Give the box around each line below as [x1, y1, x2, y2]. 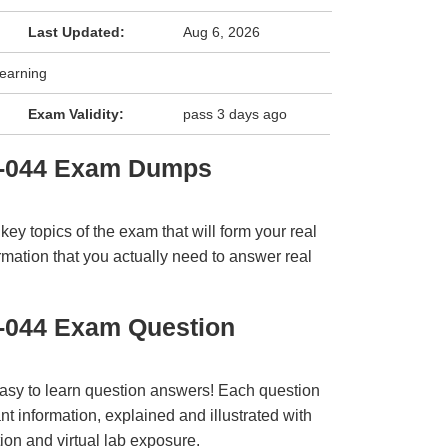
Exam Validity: [27, 106, 124, 122]
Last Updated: [27, 24, 125, 40]
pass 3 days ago [183, 106, 288, 122]
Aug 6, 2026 [183, 24, 261, 40]
